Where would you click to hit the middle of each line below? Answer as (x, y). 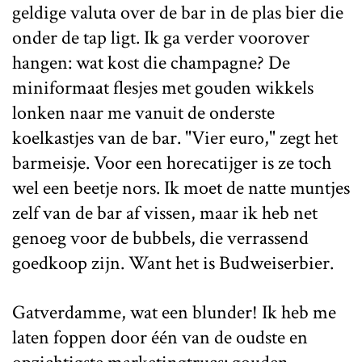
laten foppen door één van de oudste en (160, 337)
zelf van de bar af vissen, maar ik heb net (165, 213)
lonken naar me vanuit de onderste (143, 113)
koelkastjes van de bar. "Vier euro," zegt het (175, 138)
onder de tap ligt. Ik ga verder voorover (161, 38)
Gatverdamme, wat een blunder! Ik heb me (174, 312)
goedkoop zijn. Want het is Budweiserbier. (173, 263)
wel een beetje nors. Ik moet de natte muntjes (181, 188)
